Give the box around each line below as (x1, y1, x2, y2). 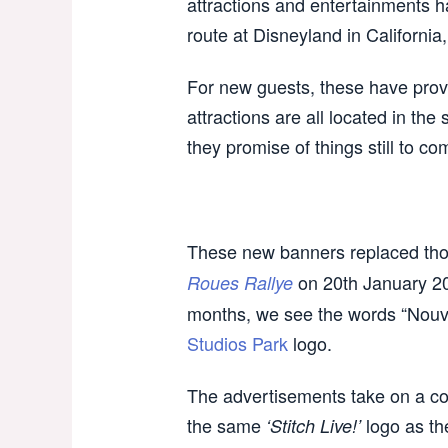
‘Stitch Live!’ (266, 413, 361, 438)
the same (187, 412, 266, 438)
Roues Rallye (187, 270, 293, 295)
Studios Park (187, 330, 288, 356)
